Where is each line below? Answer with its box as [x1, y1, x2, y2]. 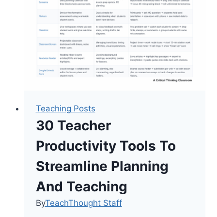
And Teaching [35, 178, 127, 195]
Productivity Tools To [35, 137, 176, 154]
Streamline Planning [35, 157, 169, 174]
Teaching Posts [35, 103, 95, 113]
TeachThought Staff [45, 198, 122, 208]
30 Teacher [35, 117, 111, 134]
